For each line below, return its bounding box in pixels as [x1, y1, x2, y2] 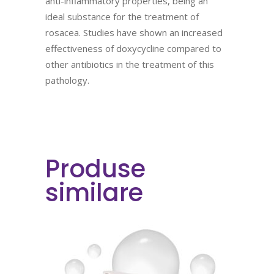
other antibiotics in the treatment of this [45, 58, 214, 70]
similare [45, 176, 143, 210]
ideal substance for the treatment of [45, 10, 199, 23]
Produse [45, 152, 146, 186]
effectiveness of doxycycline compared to [45, 42, 221, 54]
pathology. [45, 74, 92, 86]
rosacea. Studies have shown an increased [45, 26, 223, 39]
